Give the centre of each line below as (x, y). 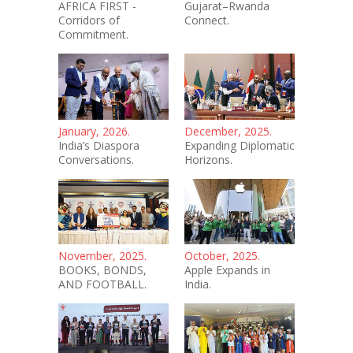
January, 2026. (94, 131)
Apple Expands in (227, 270)
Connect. (207, 20)
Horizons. (208, 159)
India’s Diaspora (99, 145)
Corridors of (89, 20)
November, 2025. (102, 256)
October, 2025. (222, 256)
